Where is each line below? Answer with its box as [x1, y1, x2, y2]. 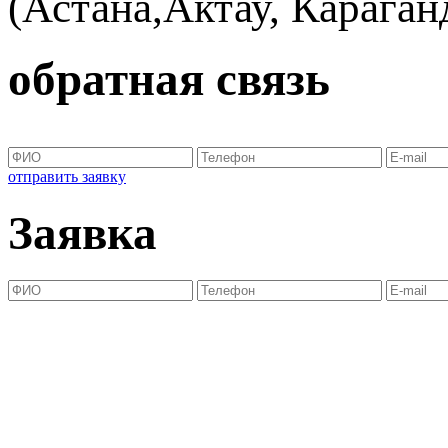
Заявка [8, 206, 157, 259]
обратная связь [8, 52, 330, 105]
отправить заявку [8, 167, 126, 185]
